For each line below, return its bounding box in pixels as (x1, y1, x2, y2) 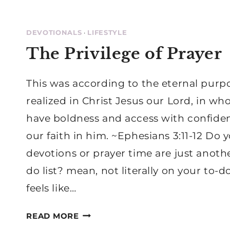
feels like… (26, 182, 76, 194)
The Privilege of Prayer (26, 44, 222, 63)
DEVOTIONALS (26, 28, 82, 36)
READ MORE (26, 210, 79, 221)
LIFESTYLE (87, 28, 127, 36)
